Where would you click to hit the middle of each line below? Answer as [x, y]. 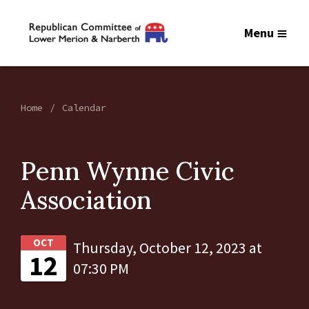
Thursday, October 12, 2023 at [168, 248]
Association [86, 200]
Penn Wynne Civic [128, 171]
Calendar [84, 108]
